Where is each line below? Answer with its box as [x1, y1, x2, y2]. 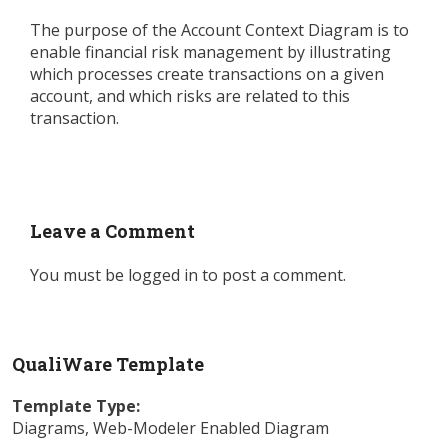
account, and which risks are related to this [30, 85, 350, 108]
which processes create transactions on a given [30, 63, 384, 86]
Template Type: [12, 394, 140, 417]
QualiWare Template [12, 351, 204, 376]
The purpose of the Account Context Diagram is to [30, 19, 409, 42]
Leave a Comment [30, 219, 195, 244]
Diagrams [12, 416, 85, 439]
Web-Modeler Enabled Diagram [93, 416, 329, 439]
